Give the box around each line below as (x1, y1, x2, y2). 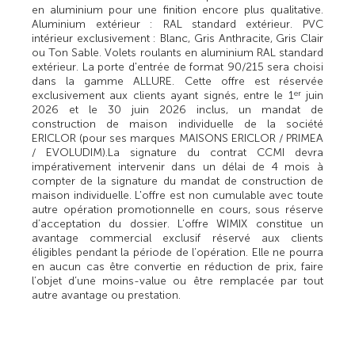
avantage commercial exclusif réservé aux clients (32, 231, 323, 245)
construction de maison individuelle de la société (32, 116, 323, 131)
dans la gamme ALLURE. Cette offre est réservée (32, 74, 323, 88)
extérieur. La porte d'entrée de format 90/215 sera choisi (32, 59, 323, 74)
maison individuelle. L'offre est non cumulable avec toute (32, 188, 323, 202)
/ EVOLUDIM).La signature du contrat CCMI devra (32, 145, 323, 159)
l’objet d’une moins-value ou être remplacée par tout (32, 273, 323, 288)
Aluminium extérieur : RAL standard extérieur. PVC (32, 17, 323, 31)
